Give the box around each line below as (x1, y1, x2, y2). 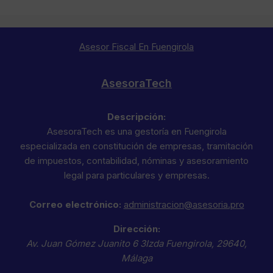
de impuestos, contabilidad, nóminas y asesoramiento (24, 154, 249, 166)
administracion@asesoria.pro (123, 198, 244, 210)
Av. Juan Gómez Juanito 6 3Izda (26, 237, 163, 249)
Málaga (121, 252, 152, 264)
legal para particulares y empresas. (63, 169, 210, 181)
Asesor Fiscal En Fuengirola (79, 41, 194, 53)
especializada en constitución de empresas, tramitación (20, 140, 253, 152)
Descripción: (107, 110, 166, 122)
